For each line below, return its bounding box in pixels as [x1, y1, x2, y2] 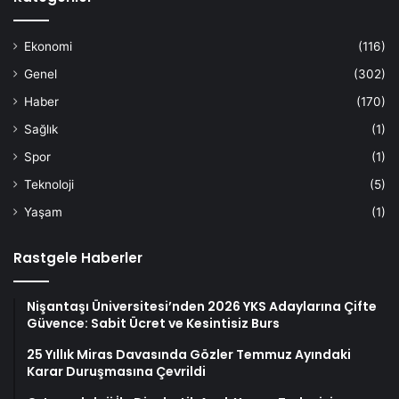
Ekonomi [24, 38, 72, 53]
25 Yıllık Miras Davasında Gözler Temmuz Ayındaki [27, 345, 351, 363]
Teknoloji [24, 176, 74, 191]
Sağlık [24, 121, 58, 136]
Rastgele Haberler [13, 248, 142, 267]
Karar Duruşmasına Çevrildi [27, 362, 206, 380]
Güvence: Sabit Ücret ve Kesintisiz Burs [27, 313, 280, 332]
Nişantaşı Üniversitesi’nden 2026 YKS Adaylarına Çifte [27, 297, 377, 315]
